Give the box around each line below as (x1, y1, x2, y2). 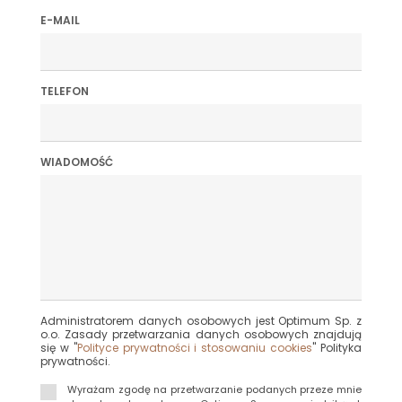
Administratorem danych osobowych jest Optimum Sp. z (40, 313, 362, 328)
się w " (40, 340, 77, 355)
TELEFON (40, 83, 89, 99)
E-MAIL (40, 12, 80, 28)
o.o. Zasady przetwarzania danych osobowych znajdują (40, 327, 362, 342)
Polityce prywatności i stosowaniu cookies (76, 340, 313, 355)
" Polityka (312, 340, 363, 355)
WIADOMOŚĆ (40, 153, 113, 170)
